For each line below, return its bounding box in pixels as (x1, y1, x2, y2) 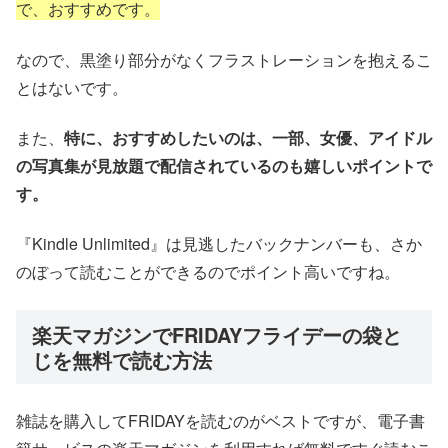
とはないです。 (16, 75, 128, 99)
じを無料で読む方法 (32, 345, 212, 375)
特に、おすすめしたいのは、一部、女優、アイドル (64, 125, 432, 149)
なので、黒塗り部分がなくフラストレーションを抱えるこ (16, 47, 432, 71)
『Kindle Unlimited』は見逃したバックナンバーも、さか (16, 232, 422, 256)
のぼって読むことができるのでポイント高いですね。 (16, 260, 400, 284)
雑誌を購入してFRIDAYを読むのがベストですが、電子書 (16, 408, 425, 432)
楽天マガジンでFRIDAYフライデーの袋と (32, 320, 402, 350)
